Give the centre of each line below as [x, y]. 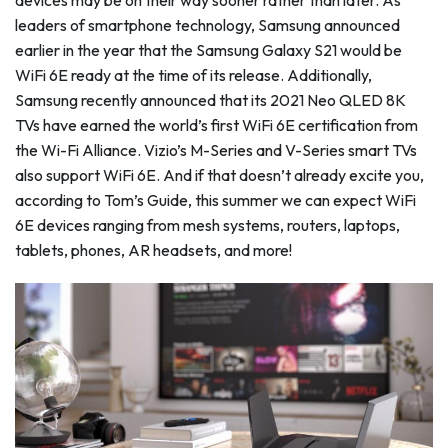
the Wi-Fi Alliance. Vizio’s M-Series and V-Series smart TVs [216, 150]
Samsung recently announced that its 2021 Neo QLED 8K [210, 100]
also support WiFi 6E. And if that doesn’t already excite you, [219, 175]
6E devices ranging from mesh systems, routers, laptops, [207, 225]
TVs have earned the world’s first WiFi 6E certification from [216, 125]
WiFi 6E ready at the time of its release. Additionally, [193, 75]
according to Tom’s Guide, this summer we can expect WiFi [215, 200]
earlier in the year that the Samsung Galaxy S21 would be [208, 50]
